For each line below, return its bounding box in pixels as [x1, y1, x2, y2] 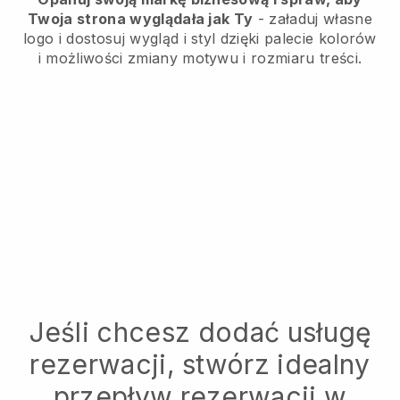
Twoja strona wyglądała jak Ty [28, 10, 254, 29]
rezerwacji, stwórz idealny [29, 348, 371, 381]
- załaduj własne [253, 10, 372, 29]
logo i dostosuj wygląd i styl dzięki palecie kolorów [23, 29, 377, 48]
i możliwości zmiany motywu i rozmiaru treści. [37, 49, 362, 68]
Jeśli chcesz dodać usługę [29, 316, 371, 349]
